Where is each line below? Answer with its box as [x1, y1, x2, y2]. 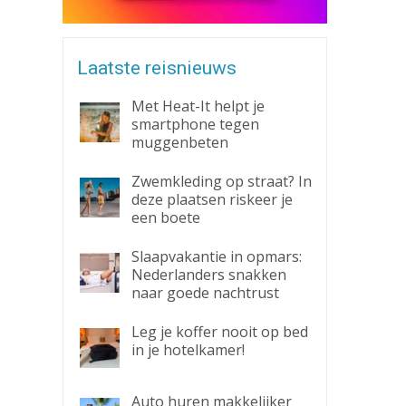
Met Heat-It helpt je [130, 96, 265, 116]
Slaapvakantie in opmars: [130, 246, 302, 266]
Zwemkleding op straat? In [130, 171, 312, 191]
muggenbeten [130, 132, 228, 152]
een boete [130, 208, 200, 227]
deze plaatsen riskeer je [130, 189, 293, 209]
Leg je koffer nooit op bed [130, 322, 308, 342]
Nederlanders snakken [130, 265, 286, 285]
